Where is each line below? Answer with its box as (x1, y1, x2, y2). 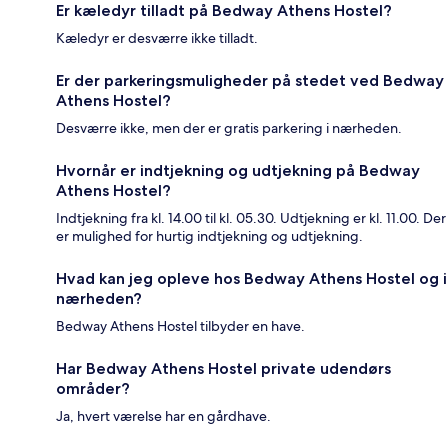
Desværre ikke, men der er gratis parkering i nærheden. (56, 119, 402, 138)
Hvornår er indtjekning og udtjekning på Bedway (56, 161, 420, 181)
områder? (56, 379, 130, 399)
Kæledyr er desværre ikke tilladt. (56, 29, 258, 48)
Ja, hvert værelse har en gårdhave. (56, 407, 271, 426)
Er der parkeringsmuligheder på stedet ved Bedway (56, 71, 444, 91)
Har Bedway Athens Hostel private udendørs (56, 359, 391, 379)
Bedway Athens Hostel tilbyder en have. (56, 317, 305, 336)
